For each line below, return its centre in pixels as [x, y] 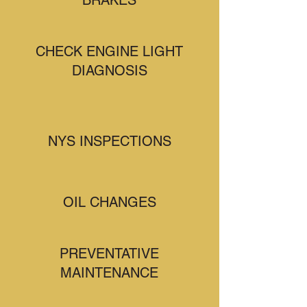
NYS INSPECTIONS [110, 141]
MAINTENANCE [109, 273]
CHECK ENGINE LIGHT [109, 51]
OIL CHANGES [109, 202]
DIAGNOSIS [109, 71]
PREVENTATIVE [109, 254]
